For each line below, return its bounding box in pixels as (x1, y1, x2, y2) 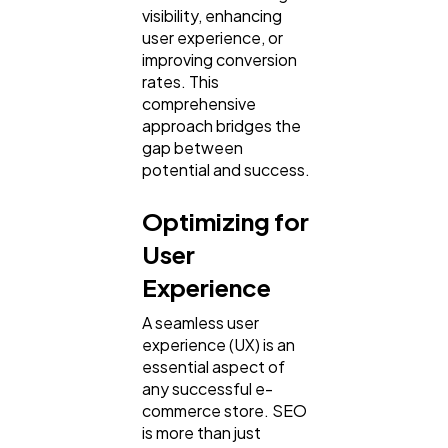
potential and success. (142, 159, 310, 181)
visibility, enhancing (142, 5, 282, 27)
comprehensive (142, 93, 256, 115)
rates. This (142, 71, 219, 93)
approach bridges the (142, 115, 301, 137)
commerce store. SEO (142, 400, 307, 422)
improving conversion (142, 49, 297, 71)
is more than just (142, 422, 261, 444)
